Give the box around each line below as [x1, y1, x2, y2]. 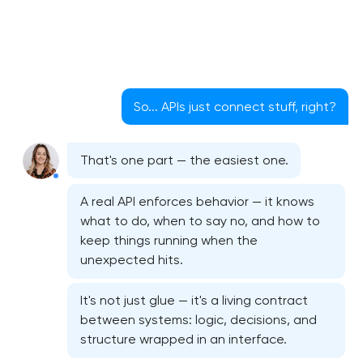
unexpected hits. [79, 252, 183, 268]
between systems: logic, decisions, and [79, 312, 317, 328]
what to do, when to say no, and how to [79, 213, 320, 229]
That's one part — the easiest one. [79, 152, 288, 169]
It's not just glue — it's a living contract [79, 293, 308, 309]
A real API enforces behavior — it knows [79, 194, 314, 210]
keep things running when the [79, 233, 258, 249]
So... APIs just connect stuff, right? [134, 98, 337, 114]
